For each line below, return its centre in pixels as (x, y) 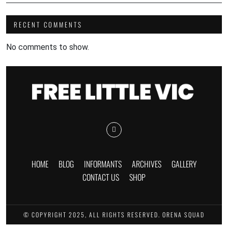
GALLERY (184, 164)
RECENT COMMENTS (48, 24)
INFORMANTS (103, 164)
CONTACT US (101, 177)
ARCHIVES (146, 164)
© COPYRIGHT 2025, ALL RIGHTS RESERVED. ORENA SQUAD (114, 214)
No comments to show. (48, 47)
